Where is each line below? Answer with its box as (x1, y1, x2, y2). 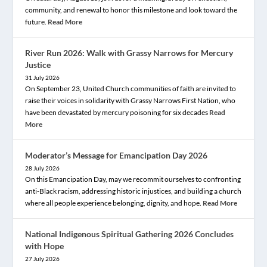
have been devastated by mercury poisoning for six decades (25, 107, 210, 117)
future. (25, 17, 48, 26)
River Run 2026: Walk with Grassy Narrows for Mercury (25, 47, 234, 58)
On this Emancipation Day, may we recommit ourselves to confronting (25, 174, 241, 184)
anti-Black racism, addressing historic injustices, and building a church (25, 186, 242, 195)
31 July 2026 (25, 73, 60, 81)
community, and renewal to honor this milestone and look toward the (25, 5, 238, 14)
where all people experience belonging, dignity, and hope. (25, 198, 203, 207)
